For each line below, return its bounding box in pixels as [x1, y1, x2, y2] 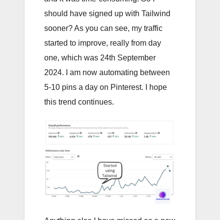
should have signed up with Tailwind [44, 9, 170, 18]
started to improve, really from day [44, 39, 161, 48]
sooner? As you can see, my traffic [44, 24, 163, 33]
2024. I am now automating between [44, 68, 170, 77]
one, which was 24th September [44, 54, 156, 62]
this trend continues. [44, 98, 114, 107]
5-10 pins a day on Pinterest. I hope [44, 83, 167, 92]
